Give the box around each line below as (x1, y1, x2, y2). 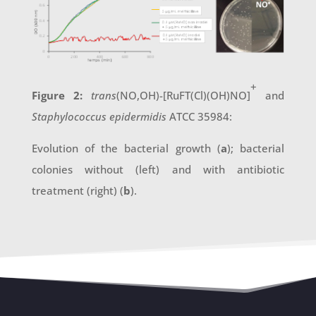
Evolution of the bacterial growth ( (31, 141, 221, 156)
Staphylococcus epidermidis (31, 109, 166, 124)
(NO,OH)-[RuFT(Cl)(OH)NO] (116, 88, 251, 103)
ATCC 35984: (166, 109, 232, 124)
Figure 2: (31, 88, 92, 103)
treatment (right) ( (31, 183, 123, 198)
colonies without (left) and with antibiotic (31, 162, 285, 177)
